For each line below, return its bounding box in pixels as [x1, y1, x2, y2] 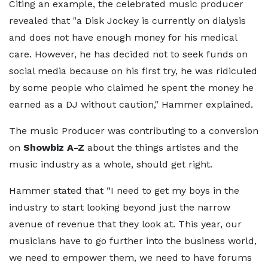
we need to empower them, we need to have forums [9, 252, 252, 263]
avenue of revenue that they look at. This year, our [9, 218, 242, 230]
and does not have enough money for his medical [9, 32, 237, 43]
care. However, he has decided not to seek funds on [9, 48, 248, 60]
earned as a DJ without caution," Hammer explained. [9, 99, 253, 110]
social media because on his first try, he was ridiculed [9, 65, 257, 77]
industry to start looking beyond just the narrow [9, 202, 230, 213]
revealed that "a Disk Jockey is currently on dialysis [9, 15, 246, 26]
